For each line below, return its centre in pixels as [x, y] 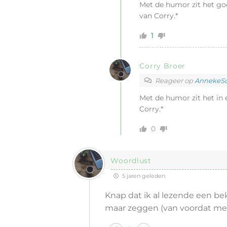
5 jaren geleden [143, 176]
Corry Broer [163, 66]
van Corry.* [159, 16]
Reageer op [175, 81]
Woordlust [131, 161]
